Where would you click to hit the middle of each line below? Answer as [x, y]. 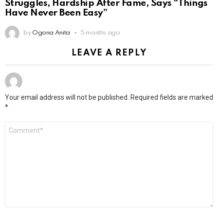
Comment [21, 125]
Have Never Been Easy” [56, 13]
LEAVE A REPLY [109, 53]
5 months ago [100, 33]
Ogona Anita [51, 33]
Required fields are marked [172, 97]
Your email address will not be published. [67, 97]
